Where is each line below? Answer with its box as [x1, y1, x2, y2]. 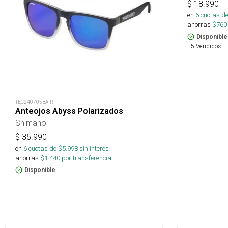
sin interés [79, 144, 109, 153]
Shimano [15, 117, 46, 128]
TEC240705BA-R [15, 98, 53, 105]
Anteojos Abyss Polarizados [15, 106, 123, 116]
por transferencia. [60, 153, 113, 162]
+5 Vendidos [187, 42, 221, 50]
